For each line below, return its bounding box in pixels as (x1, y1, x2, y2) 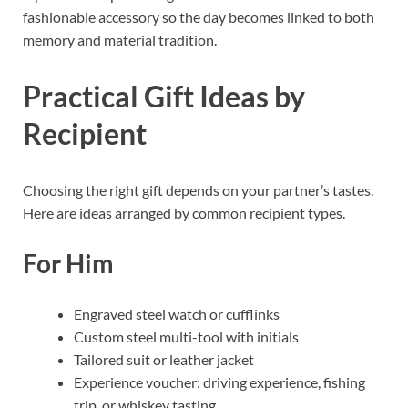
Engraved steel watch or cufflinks (74, 305, 280, 323)
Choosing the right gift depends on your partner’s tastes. (23, 181, 373, 199)
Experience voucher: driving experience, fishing (74, 373, 365, 392)
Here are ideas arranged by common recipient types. (23, 204, 345, 222)
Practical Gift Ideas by (23, 78, 305, 115)
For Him (23, 248, 114, 280)
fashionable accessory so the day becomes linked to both (23, 8, 374, 26)
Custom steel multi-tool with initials (74, 328, 299, 346)
